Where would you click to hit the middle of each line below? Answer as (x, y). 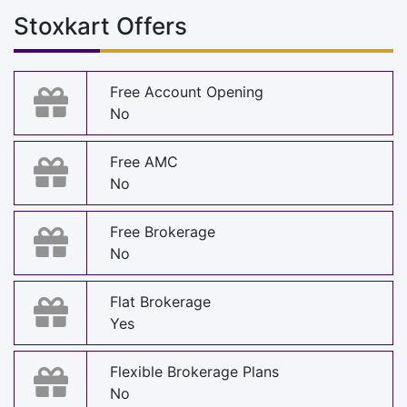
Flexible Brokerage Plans (194, 372)
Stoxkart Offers (100, 25)
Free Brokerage (163, 232)
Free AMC (144, 162)
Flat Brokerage (160, 302)
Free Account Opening (187, 92)
